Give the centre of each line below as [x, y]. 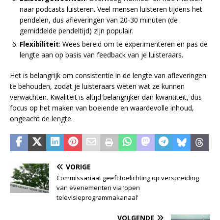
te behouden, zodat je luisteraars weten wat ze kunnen [97, 86]
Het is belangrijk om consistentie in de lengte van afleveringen [108, 75]
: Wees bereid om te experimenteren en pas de [133, 44]
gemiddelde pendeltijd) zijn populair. [77, 30]
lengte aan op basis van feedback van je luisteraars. [101, 55]
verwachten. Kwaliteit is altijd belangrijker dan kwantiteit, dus [106, 97]
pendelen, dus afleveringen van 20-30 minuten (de [99, 20]
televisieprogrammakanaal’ [97, 197]
